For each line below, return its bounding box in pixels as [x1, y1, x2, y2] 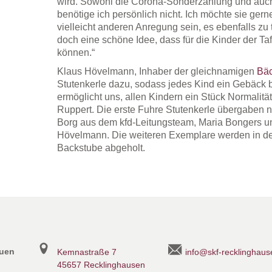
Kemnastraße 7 [56, 246, 117, 257]
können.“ [56, 47, 95, 58]
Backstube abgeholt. [56, 142, 145, 153]
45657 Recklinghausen [56, 259, 145, 270]
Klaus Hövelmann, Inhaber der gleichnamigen [56, 66, 257, 76]
